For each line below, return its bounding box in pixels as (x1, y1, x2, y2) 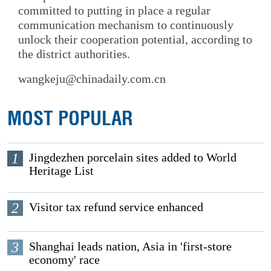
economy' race (29, 252, 100, 266)
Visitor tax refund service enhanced (29, 200, 204, 214)
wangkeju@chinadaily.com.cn (18, 72, 166, 86)
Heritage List (29, 164, 94, 178)
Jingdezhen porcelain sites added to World (29, 151, 237, 165)
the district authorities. (18, 47, 130, 60)
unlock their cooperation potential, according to (18, 32, 252, 46)
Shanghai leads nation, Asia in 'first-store (29, 239, 232, 253)
